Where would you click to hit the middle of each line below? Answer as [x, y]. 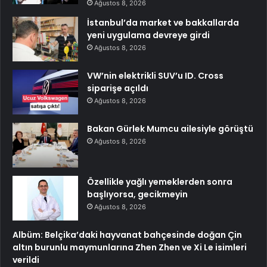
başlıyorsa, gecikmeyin [137, 194]
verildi [26, 260]
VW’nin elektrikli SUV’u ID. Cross [155, 75]
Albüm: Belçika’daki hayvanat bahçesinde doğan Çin [127, 235]
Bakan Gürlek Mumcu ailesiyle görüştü [170, 128]
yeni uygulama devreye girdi [148, 35]
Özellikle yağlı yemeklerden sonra [160, 181]
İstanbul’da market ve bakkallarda [163, 22]
